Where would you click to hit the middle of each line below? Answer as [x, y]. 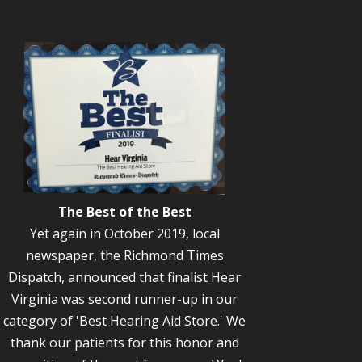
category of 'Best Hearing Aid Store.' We [125, 321]
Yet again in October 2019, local [124, 234]
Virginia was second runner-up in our [125, 299]
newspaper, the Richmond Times [124, 256]
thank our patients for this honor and [124, 343]
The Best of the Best [124, 212]
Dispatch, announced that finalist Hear [125, 278]
